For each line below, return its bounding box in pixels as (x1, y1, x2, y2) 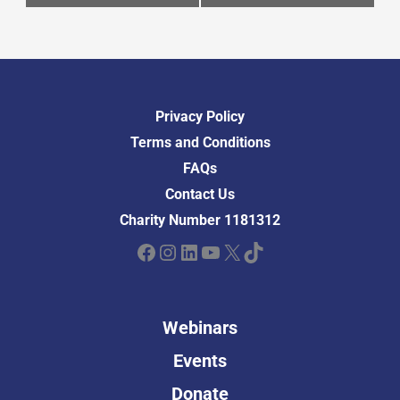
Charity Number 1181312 (120, 211, 280, 229)
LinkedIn (178, 238, 189, 264)
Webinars (162, 317, 237, 339)
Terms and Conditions (129, 133, 271, 151)
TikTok (242, 238, 253, 264)
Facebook (135, 238, 146, 264)
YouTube (199, 238, 211, 264)
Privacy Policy (155, 107, 245, 125)
